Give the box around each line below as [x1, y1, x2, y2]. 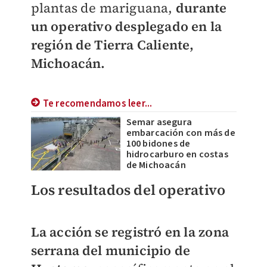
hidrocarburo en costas [126, 148, 228, 161]
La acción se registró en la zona [30, 223, 229, 241]
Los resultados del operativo [30, 180, 226, 200]
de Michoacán [126, 159, 186, 172]
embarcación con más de [126, 126, 235, 139]
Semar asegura [126, 116, 193, 129]
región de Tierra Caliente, [30, 36, 194, 54]
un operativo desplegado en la [30, 17, 222, 35]
